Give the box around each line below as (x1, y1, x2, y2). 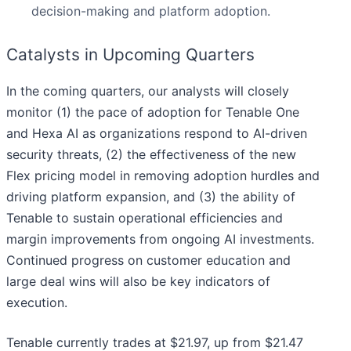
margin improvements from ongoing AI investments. (6, 231, 314, 248)
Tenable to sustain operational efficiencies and (6, 210, 283, 226)
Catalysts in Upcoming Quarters (6, 45, 255, 65)
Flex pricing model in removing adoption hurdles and (6, 168, 320, 184)
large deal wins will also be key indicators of (6, 273, 270, 290)
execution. (6, 295, 67, 311)
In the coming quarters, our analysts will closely (6, 83, 289, 100)
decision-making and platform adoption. (31, 3, 270, 20)
